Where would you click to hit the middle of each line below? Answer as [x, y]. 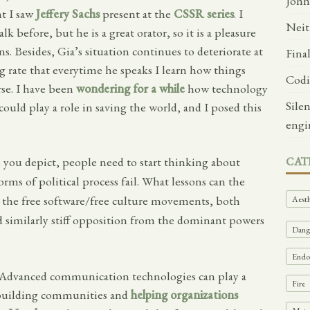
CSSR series [204, 14]
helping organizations [184, 295]
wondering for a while [130, 89]
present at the [137, 14]
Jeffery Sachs [68, 14]
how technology [226, 89]
